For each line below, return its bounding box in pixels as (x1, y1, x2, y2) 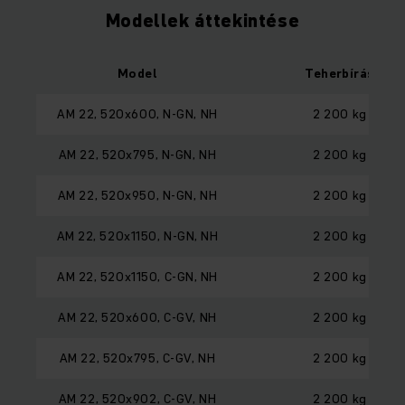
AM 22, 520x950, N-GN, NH (57, 185, 218, 204)
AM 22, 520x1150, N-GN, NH (56, 226, 219, 245)
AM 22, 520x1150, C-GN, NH (57, 267, 218, 286)
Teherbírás (305, 63, 375, 82)
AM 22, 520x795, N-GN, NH (58, 145, 217, 164)
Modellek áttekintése (105, 7, 300, 33)
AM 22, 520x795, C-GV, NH (59, 348, 216, 367)
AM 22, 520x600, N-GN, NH (57, 104, 218, 123)
